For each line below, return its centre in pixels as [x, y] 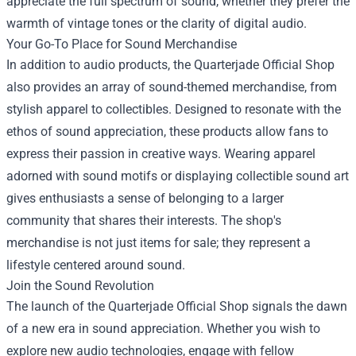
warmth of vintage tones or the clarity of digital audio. [157, 23]
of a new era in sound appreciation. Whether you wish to [163, 329]
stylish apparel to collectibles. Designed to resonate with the [174, 109]
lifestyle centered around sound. [96, 265]
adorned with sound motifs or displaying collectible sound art [178, 176]
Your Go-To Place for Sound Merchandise [122, 44]
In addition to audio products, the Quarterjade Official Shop [170, 65]
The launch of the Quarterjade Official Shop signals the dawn [177, 306]
